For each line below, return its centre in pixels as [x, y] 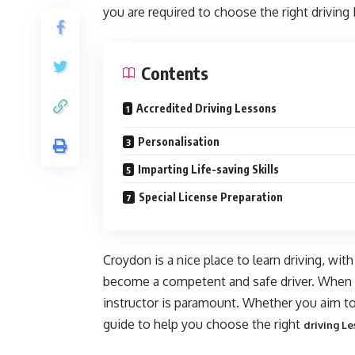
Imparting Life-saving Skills [210, 169]
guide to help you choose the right [203, 324]
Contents [175, 73]
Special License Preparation [211, 197]
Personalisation [179, 141]
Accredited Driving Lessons [206, 108]
